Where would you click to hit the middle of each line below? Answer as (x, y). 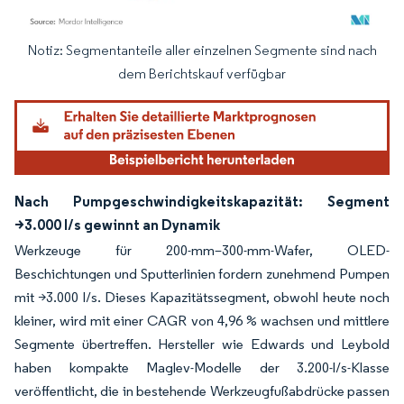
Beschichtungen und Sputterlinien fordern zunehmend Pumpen (202, 273)
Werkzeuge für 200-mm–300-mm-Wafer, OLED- (202, 250)
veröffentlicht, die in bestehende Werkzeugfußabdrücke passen (202, 390)
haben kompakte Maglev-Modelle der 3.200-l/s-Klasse (202, 367)
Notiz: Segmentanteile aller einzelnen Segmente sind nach (202, 50)
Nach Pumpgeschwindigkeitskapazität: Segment (202, 201)
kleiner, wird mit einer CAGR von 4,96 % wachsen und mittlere (202, 320)
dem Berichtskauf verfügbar (202, 73)
